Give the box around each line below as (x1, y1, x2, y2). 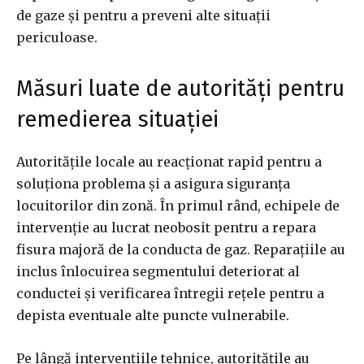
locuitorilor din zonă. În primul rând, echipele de (16, 197, 340, 214)
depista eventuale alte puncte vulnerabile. (16, 307, 289, 324)
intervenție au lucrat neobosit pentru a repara (16, 219, 316, 236)
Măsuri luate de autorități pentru (16, 76, 344, 102)
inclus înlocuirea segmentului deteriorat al (16, 263, 300, 280)
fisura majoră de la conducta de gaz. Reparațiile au (16, 241, 345, 258)
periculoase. (16, 29, 97, 46)
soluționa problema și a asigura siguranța (16, 175, 290, 193)
